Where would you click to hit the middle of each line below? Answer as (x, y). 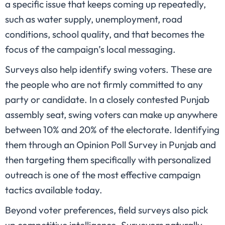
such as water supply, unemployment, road (94, 19)
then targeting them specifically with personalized (108, 160)
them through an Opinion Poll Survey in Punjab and (110, 145)
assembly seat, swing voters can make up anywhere (111, 115)
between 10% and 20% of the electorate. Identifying (112, 130)
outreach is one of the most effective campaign (103, 175)
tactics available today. (54, 190)
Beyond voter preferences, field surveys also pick (106, 210)
